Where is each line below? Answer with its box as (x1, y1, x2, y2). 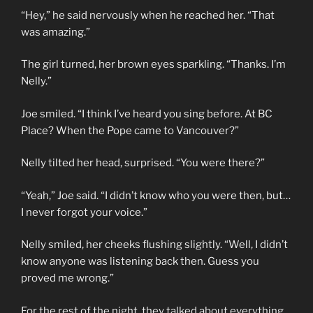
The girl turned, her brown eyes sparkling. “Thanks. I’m (21, 58, 286, 71)
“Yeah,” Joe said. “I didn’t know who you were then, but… (21, 189, 291, 202)
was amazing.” (21, 25, 90, 38)
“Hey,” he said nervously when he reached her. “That (21, 8, 275, 22)
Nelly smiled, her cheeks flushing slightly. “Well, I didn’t (21, 238, 288, 252)
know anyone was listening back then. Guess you (21, 255, 259, 268)
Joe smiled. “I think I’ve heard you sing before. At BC (21, 107, 272, 120)
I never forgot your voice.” (21, 205, 147, 219)
